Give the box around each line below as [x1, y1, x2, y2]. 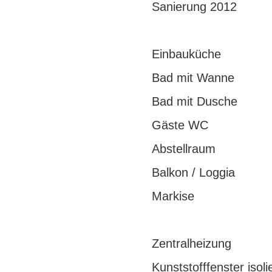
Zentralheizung [152, 237, 231, 250]
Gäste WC [152, 118, 208, 132]
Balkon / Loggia [152, 166, 239, 179]
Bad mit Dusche [152, 95, 237, 108]
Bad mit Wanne [152, 71, 234, 84]
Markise [152, 189, 194, 203]
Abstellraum [152, 142, 216, 155]
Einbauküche [152, 47, 221, 61]
